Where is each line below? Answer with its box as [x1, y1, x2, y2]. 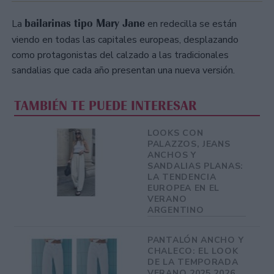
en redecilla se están [145, 17, 237, 31]
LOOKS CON [147, 127, 204, 139]
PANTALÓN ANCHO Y [147, 234, 244, 246]
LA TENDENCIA [147, 171, 217, 183]
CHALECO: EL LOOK [147, 245, 239, 257]
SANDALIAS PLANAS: [147, 160, 243, 172]
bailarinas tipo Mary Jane [24, 17, 145, 31]
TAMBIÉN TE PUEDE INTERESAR [14, 98, 198, 114]
